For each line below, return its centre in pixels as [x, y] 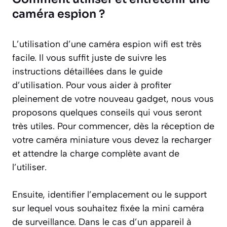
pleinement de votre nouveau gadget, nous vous [113, 99]
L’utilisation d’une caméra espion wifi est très [107, 44]
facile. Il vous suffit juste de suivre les [89, 58]
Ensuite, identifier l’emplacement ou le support [109, 194]
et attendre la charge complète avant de [96, 153]
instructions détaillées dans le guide [87, 71]
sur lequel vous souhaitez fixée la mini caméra [108, 208]
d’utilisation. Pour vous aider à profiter [92, 85]
